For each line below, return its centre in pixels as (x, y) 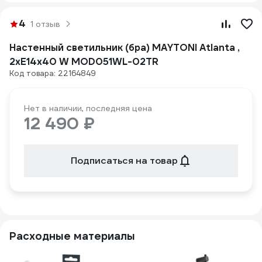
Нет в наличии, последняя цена (88, 108)
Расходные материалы (72, 236)
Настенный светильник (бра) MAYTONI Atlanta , (125, 48)
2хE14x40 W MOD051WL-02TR (84, 62)
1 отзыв (45, 24)
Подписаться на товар (124, 161)
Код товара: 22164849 (53, 73)
